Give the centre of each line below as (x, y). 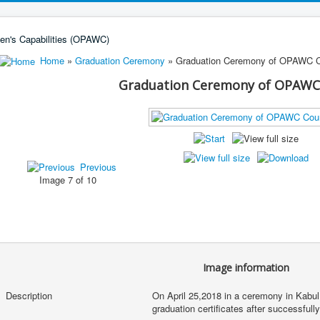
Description (29, 296)
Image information (246, 268)
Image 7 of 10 (71, 179)
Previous (98, 166)
